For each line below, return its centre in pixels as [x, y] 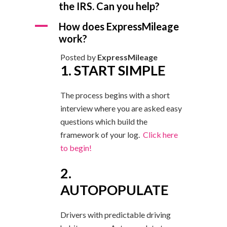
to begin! [76, 148]
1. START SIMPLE [113, 70]
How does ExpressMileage [119, 26]
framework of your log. [102, 135]
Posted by [79, 57]
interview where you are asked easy [121, 108]
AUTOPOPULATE [115, 190]
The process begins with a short [115, 95]
